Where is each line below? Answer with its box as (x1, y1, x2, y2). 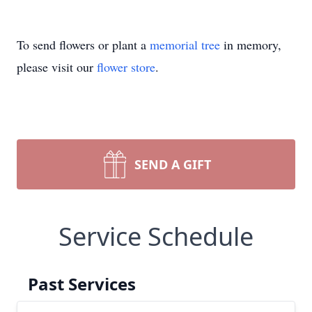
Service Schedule (58, 219, 253, 253)
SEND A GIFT (134, 156, 211, 173)
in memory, (220, 36, 281, 53)
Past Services (28, 272, 136, 295)
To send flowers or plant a (17, 36, 150, 53)
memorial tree (150, 36, 220, 53)
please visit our (17, 58, 97, 75)
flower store (97, 58, 155, 75)
